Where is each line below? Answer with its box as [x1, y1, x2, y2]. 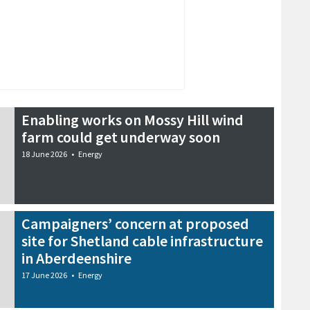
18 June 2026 [21, 148, 67, 159]
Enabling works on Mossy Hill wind [21, 109, 244, 129]
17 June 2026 [21, 269, 67, 280]
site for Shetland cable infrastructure [21, 230, 263, 250]
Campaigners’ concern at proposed [21, 213, 249, 233]
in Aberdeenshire [21, 248, 131, 268]
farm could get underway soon [21, 127, 220, 147]
